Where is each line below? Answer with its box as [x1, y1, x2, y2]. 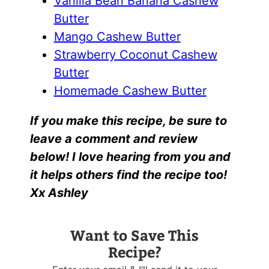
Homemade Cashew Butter [53, 83, 207, 98]
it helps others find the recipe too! [29, 168, 227, 183]
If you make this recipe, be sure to [29, 113, 227, 128]
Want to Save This [70, 225, 199, 244]
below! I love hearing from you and [29, 150, 231, 165]
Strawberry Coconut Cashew [53, 47, 217, 62]
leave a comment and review [29, 131, 198, 147]
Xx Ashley [29, 186, 88, 201]
